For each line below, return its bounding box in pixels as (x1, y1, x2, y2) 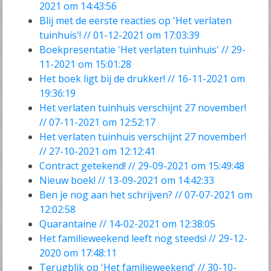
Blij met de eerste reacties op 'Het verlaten (39, 14, 232, 28)
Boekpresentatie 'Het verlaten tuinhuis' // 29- (39, 43, 246, 57)
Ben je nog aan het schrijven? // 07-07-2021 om (39, 188, 253, 202)
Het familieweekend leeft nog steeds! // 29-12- (39, 232, 248, 246)
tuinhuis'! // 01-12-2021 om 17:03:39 (39, 28, 200, 42)
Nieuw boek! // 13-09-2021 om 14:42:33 (39, 174, 215, 188)
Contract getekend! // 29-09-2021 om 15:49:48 (39, 159, 245, 173)
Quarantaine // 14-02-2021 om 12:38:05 (39, 217, 216, 231)
